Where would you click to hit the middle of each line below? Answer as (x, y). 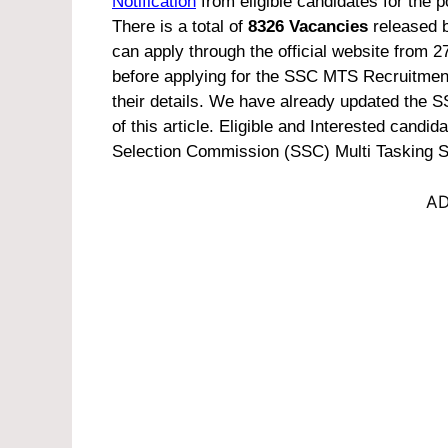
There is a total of (180, 27)
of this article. (163, 127)
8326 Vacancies (308, 27)
